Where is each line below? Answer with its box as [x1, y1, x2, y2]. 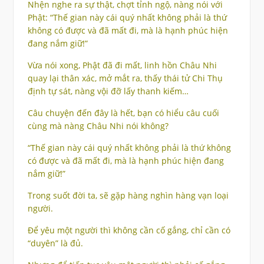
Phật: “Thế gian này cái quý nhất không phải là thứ [27, 12, 227, 24]
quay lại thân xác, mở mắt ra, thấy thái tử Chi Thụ [27, 72, 223, 84]
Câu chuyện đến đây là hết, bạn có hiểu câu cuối [27, 107, 219, 119]
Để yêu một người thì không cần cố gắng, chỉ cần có [27, 225, 230, 236]
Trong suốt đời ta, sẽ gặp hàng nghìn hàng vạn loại [27, 190, 229, 202]
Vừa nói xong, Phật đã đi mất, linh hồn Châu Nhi [27, 60, 217, 71]
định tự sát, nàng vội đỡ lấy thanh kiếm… [27, 85, 189, 97]
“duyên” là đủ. [27, 237, 83, 249]
